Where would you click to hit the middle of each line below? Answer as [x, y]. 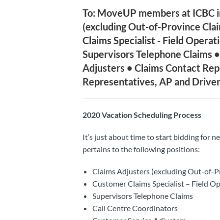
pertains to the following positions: [141, 149]
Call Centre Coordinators [135, 208]
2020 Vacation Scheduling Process [142, 114]
